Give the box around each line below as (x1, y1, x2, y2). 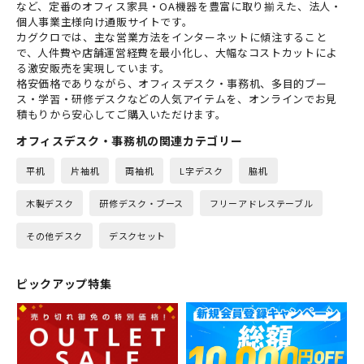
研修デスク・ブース (99, 197, 184, 210)
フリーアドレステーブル (210, 197, 314, 210)
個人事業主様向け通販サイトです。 (16, 14, 193, 30)
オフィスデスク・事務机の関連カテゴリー (16, 132, 243, 149)
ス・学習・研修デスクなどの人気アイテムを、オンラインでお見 (16, 91, 337, 107)
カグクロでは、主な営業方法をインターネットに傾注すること (16, 29, 327, 45)
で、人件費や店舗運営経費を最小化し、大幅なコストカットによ (16, 45, 337, 61)
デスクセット (108, 229, 166, 243)
